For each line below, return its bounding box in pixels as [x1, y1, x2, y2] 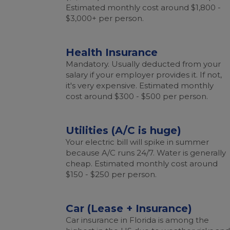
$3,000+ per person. [66, 13, 144, 23]
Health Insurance [66, 46, 158, 59]
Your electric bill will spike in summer [66, 137, 209, 147]
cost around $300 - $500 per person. [66, 91, 208, 101]
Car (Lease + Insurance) [66, 202, 192, 215]
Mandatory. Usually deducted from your [66, 59, 221, 69]
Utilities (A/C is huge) [66, 124, 181, 137]
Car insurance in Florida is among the [66, 215, 209, 225]
